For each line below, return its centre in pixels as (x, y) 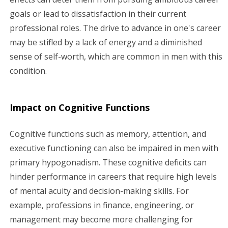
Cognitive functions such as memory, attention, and (108, 134)
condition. (28, 70)
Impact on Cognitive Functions (80, 107)
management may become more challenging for (101, 219)
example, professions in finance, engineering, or (102, 205)
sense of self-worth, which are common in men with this (116, 56)
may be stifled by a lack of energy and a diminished (106, 42)
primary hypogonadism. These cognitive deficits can (108, 162)
